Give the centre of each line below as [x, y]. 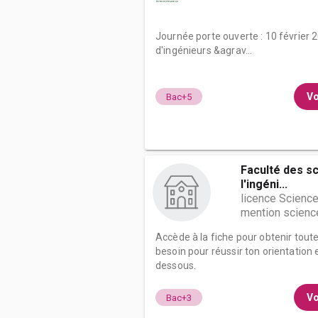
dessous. [176, 265]
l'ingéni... [264, 184]
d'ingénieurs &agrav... [204, 50]
